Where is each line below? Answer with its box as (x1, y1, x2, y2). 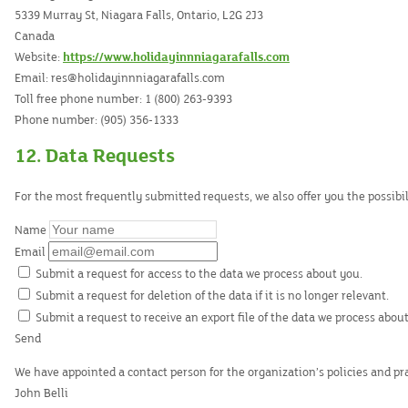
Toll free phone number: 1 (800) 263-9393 (15, 92, 232, 107)
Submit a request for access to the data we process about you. (33, 267, 362, 281)
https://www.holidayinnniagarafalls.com (63, 50, 290, 65)
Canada (15, 29, 55, 44)
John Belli (15, 386, 68, 401)
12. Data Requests (15, 145, 175, 168)
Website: (15, 50, 63, 65)
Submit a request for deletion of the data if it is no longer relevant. (33, 289, 389, 303)
